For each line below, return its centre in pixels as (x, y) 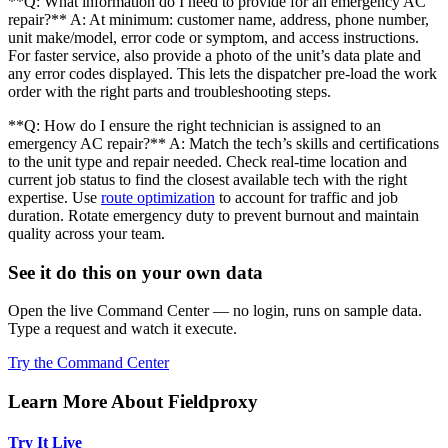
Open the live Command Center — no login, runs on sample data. (215, 311)
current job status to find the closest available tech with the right (207, 179)
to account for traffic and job (306, 197)
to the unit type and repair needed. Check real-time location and (207, 161)
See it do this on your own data (135, 272)
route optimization (158, 197)
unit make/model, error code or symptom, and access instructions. (213, 37)
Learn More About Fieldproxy (133, 402)
